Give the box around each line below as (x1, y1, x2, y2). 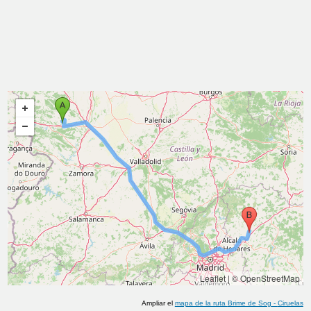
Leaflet (199, 272, 226, 284)
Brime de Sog (227, 299, 271, 307)
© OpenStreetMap (231, 272, 300, 284)
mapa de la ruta (174, 299, 228, 307)
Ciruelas (277, 299, 303, 307)
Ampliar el (141, 299, 175, 307)
